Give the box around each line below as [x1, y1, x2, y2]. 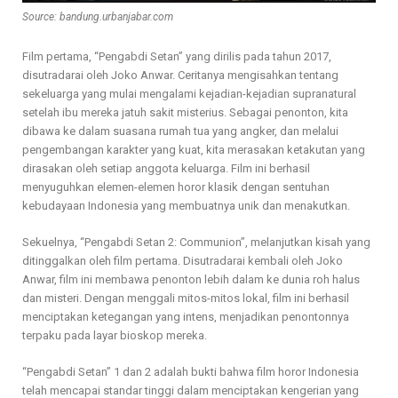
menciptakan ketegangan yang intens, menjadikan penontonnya [22, 309, 349, 323]
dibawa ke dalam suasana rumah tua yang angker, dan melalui [22, 123, 338, 138]
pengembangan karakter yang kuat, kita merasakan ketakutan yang [22, 142, 365, 156]
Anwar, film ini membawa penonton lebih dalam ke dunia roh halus [22, 272, 360, 286]
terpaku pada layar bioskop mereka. [22, 328, 207, 342]
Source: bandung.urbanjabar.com [22, 10, 173, 23]
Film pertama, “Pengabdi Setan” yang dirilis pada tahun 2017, [22, 49, 331, 63]
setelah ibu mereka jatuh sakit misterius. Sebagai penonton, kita [22, 105, 348, 119]
